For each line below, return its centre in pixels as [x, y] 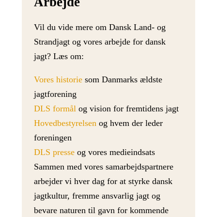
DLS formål [55, 109]
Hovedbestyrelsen [65, 123]
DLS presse [54, 152]
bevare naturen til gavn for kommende [101, 210]
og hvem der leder [129, 123]
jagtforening [55, 94]
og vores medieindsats [115, 152]
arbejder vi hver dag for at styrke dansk [103, 181]
